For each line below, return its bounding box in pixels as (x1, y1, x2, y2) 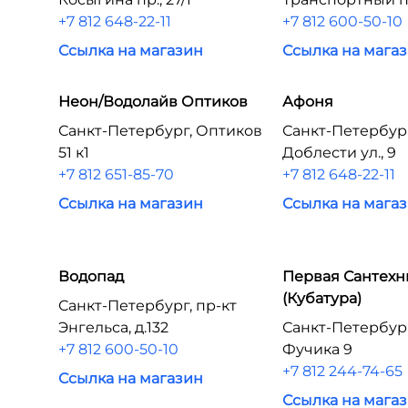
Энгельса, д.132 (58, 319, 168, 336)
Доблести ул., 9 (282, 144, 397, 161)
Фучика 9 (282, 341, 353, 358)
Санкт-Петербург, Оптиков (58, 122, 262, 139)
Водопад (58, 268, 124, 285)
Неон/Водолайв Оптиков (58, 93, 248, 110)
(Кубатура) (282, 290, 362, 307)
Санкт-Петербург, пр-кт (58, 297, 237, 314)
